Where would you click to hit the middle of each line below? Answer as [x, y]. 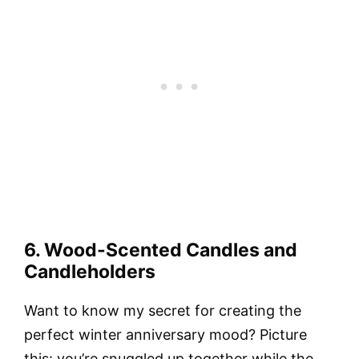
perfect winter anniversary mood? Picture [165, 335]
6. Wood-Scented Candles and [161, 250]
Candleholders [90, 272]
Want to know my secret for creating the [163, 311]
